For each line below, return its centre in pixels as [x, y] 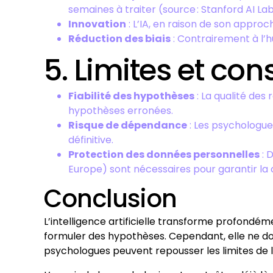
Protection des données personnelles [164, 154]
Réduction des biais [119, 39]
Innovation [97, 24]
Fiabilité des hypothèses [131, 96]
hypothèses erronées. [121, 111]
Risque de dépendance [128, 125]
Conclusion [110, 199]
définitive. [91, 140]
